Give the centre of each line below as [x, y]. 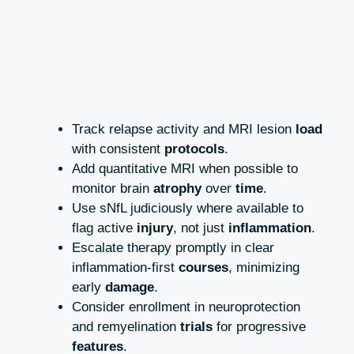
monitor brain [113, 189]
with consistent [118, 149]
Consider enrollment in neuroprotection [186, 307]
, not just [201, 228]
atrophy [177, 189]
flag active [104, 228]
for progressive [259, 327]
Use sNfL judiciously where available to [188, 209]
